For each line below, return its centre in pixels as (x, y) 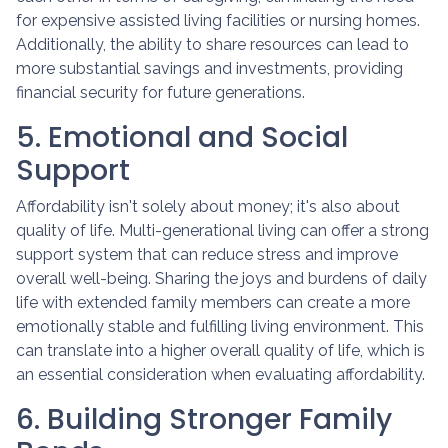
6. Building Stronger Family (204, 419)
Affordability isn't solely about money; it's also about (208, 206)
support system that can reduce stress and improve (207, 254)
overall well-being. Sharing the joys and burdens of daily (221, 278)
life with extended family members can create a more (213, 302)
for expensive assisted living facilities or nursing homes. (218, 20)
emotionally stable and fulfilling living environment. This (220, 326)
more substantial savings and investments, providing (209, 68)
